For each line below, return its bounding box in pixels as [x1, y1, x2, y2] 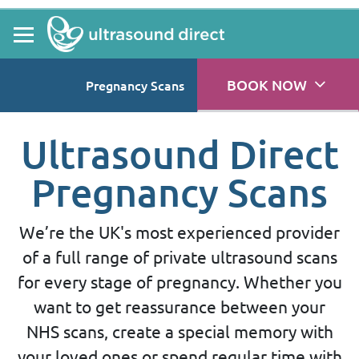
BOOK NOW [227, 75, 307, 94]
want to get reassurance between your [34, 296, 325, 317]
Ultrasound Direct [20, 130, 339, 178]
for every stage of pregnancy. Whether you [17, 271, 342, 292]
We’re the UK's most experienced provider [19, 221, 340, 243]
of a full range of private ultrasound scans [22, 246, 337, 268]
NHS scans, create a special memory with [26, 321, 333, 342]
